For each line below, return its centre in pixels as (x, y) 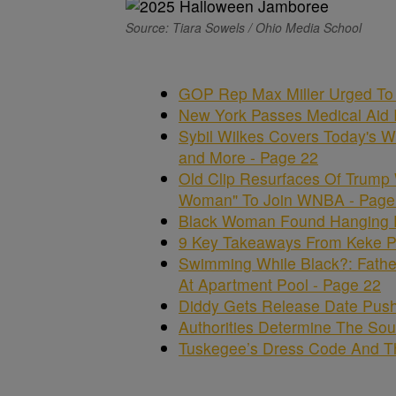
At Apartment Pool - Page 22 (280, 284)
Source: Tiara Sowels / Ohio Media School (244, 27)
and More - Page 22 (248, 157)
